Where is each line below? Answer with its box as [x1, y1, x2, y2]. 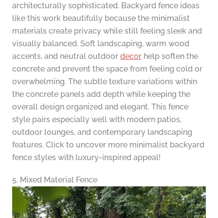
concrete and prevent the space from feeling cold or [12, 64, 202, 73]
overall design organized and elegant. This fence [12, 102, 188, 111]
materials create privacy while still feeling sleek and [12, 26, 202, 36]
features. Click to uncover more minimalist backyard [12, 140, 204, 149]
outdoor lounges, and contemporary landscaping [12, 127, 192, 137]
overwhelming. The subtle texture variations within [12, 76, 197, 86]
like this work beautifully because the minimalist [12, 13, 190, 23]
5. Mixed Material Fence [12, 175, 97, 184]
